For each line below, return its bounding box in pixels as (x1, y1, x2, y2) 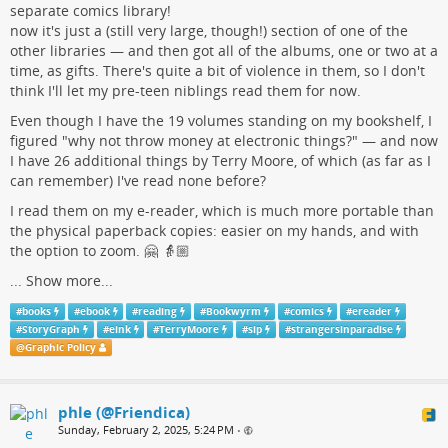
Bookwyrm (205, 304, 261, 318)
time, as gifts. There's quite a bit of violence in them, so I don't (10, 60, 425, 80)
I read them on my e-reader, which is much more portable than (10, 200, 434, 220)
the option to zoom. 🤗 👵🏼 (10, 240, 190, 260)
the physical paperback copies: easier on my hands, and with (10, 220, 419, 240)
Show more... (26, 270, 113, 290)
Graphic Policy (24, 340, 96, 354)
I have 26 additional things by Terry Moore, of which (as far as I (10, 150, 431, 170)
